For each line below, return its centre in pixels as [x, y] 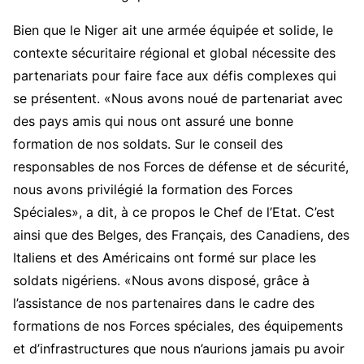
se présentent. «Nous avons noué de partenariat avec [178, 99]
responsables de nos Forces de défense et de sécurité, [181, 167]
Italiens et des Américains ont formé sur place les [165, 258]
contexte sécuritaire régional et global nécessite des [174, 53]
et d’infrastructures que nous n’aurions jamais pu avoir [179, 349]
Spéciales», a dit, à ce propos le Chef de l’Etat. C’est [174, 212]
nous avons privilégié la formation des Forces [153, 190]
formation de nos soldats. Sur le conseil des [148, 144]
